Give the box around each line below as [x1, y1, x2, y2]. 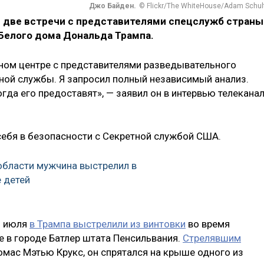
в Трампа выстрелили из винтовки [29, 217, 186, 230]
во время [186, 217, 230, 230]
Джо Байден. [89, 2, 136, 11]
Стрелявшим [183, 232, 241, 244]
